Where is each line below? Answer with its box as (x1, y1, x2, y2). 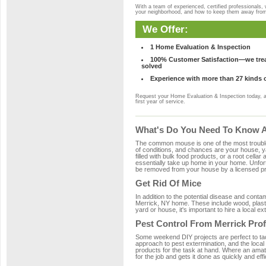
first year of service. (135, 99, 185, 104)
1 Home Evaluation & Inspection (150, 43, 251, 50)
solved (141, 62, 162, 69)
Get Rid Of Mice (135, 178, 201, 188)
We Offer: (142, 23, 188, 35)
